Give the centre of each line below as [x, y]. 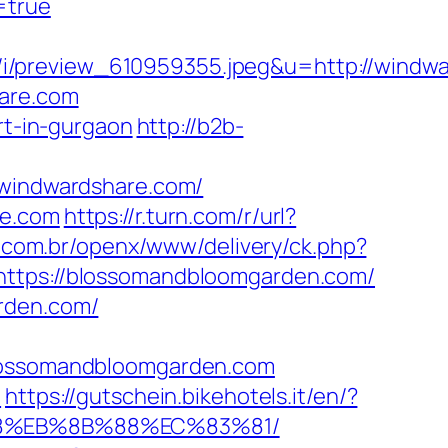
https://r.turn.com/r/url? [180, 216]
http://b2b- [190, 126]
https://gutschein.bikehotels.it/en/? [181, 396]
